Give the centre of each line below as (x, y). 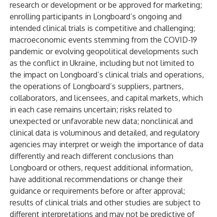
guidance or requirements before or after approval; (97, 191)
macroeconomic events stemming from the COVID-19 (103, 40)
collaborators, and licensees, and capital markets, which (106, 98)
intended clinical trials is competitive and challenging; (102, 28)
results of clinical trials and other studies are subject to (105, 202)
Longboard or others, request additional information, (101, 168)
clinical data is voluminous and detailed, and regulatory (105, 133)
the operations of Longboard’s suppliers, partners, (97, 86)
